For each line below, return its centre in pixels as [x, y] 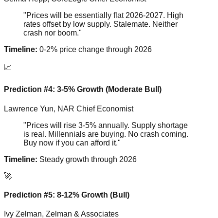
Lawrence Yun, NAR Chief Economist [69, 109]
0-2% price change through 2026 [95, 50]
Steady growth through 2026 [87, 159]
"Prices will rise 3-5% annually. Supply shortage [106, 125]
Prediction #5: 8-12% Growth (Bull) [67, 195]
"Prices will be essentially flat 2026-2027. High [103, 16]
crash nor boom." [53, 33]
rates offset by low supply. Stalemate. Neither [100, 24]
